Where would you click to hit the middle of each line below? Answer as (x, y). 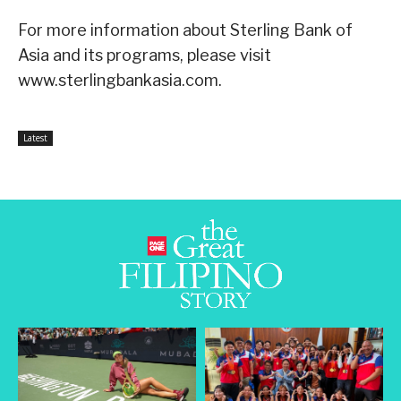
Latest (35, 138)
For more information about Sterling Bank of (185, 30)
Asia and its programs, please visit (145, 55)
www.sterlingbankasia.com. (120, 81)
